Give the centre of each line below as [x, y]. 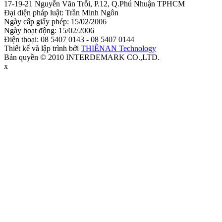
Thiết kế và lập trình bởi [42, 48]
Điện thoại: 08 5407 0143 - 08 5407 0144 [69, 39]
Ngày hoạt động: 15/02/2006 [49, 30]
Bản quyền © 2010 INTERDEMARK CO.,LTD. [82, 57]
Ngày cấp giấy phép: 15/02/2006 [55, 21]
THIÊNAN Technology [118, 48]
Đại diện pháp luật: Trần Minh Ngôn [61, 12]
